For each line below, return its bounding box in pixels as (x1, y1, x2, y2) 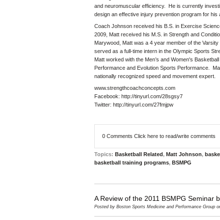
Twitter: (94, 102, 113, 108)
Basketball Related (115, 151, 163, 157)
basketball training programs (94, 160, 169, 165)
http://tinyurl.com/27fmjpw (113, 102, 173, 108)
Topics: (94, 151, 115, 157)
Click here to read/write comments (134, 133, 216, 139)
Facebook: (94, 93, 121, 99)
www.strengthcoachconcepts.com (94, 85, 175, 91)
